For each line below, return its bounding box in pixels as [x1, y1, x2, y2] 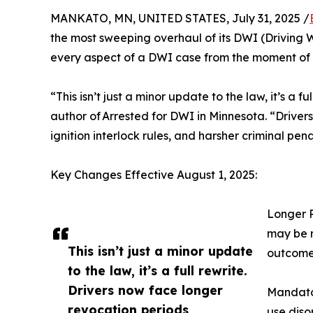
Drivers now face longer [68, 282, 223, 298]
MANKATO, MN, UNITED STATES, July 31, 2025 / [50, 11, 310, 26]
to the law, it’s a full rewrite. [68, 263, 247, 279]
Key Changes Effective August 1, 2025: [50, 168, 257, 182]
